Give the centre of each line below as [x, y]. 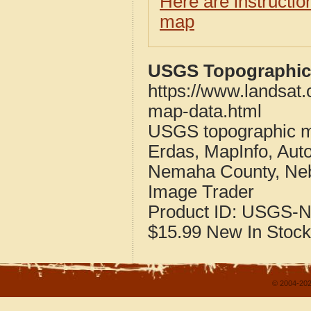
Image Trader [201, 192]
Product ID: [195, 212]
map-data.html [205, 111]
